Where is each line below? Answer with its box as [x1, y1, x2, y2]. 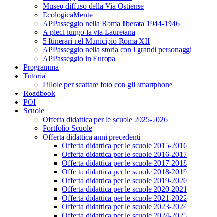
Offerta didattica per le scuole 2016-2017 [62, 150, 187, 158]
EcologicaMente [43, 10, 93, 19]
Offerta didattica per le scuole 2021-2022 [62, 193, 187, 202]
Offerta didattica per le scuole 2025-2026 [43, 115, 168, 124]
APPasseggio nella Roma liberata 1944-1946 [43, 19, 180, 28]
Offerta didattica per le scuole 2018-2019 [62, 167, 187, 176]
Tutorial [23, 71, 47, 80]
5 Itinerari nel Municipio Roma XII [43, 36, 150, 45]
